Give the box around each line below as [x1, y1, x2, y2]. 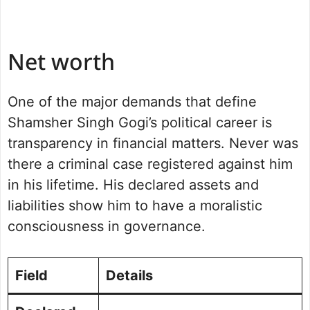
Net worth [8, 50, 115, 80]
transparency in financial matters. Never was [8, 135, 298, 152]
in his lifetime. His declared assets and [8, 176, 259, 194]
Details [106, 267, 153, 284]
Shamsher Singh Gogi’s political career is [8, 114, 272, 131]
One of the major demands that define [8, 93, 257, 111]
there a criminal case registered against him [8, 156, 293, 173]
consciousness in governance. [8, 218, 206, 235]
